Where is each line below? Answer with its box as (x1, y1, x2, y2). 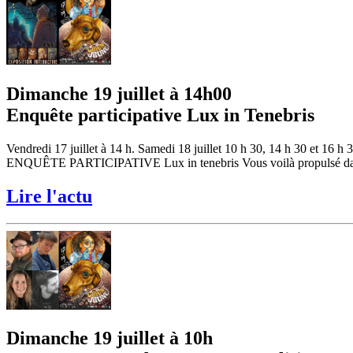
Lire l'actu (6, 185, 92, 206)
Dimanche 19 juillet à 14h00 (6, 83, 232, 104)
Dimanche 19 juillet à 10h (6, 328, 213, 349)
